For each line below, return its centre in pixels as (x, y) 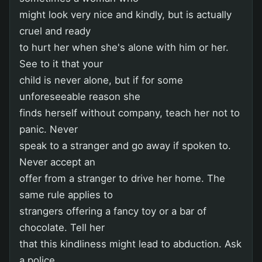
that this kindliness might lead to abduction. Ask (130, 244)
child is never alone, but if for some (101, 80)
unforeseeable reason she (80, 96)
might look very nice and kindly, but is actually (125, 14)
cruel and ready (55, 31)
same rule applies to (66, 194)
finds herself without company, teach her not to (130, 113)
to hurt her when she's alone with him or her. (124, 47)
